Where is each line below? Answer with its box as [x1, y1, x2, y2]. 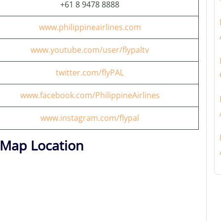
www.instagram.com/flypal [40, 112, 139, 123]
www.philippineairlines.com [38, 22, 141, 33]
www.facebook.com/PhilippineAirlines [20, 90, 160, 101]
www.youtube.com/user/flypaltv [31, 44, 149, 55]
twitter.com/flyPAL [56, 67, 124, 78]
